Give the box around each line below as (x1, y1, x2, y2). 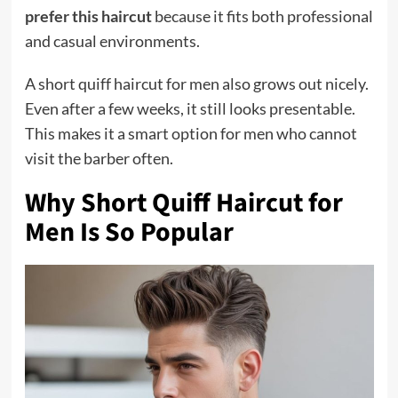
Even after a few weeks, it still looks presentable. (24, 99, 355, 119)
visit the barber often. (24, 148, 173, 169)
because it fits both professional (151, 6, 373, 27)
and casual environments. (24, 31, 200, 52)
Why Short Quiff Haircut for (24, 184, 343, 223)
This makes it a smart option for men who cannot (24, 123, 357, 144)
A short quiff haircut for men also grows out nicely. (24, 74, 369, 94)
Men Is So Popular (24, 213, 234, 252)
